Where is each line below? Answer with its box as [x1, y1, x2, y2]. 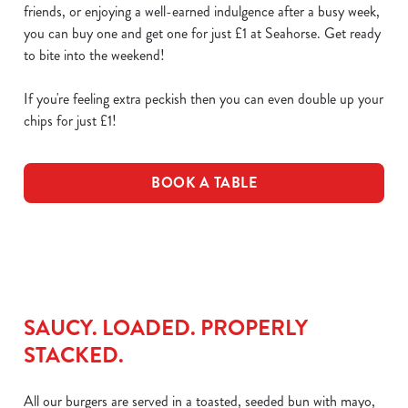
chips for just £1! [24, 110, 117, 131]
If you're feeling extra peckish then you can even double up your [24, 88, 383, 109]
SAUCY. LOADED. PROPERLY [24, 312, 308, 343]
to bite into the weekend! [24, 45, 165, 66]
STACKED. [24, 340, 124, 371]
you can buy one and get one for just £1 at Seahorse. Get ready [24, 23, 381, 44]
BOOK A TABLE [151, 172, 257, 193]
